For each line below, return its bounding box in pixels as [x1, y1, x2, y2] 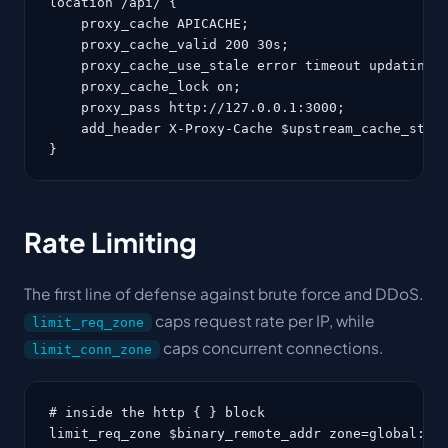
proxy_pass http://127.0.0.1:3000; [49, 100, 345, 115]
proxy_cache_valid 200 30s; [49, 37, 289, 52]
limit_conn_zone [32, 341, 152, 357]
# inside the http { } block [49, 404, 265, 420]
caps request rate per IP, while [152, 310, 375, 330]
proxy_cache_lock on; [49, 79, 241, 94]
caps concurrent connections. [160, 337, 383, 357]
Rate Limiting [24, 225, 197, 259]
